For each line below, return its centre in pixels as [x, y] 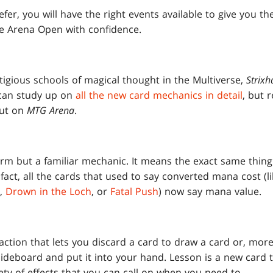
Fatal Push [134, 192]
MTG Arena [51, 111]
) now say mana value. [210, 192]
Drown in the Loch [48, 192]
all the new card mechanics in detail [159, 95]
